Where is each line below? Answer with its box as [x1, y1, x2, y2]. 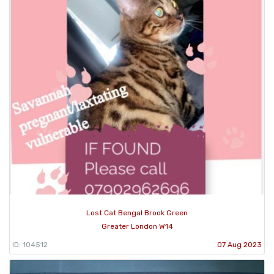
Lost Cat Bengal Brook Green [86, 208, 188, 217]
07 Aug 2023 [217, 240, 262, 249]
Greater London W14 [101, 221, 173, 231]
